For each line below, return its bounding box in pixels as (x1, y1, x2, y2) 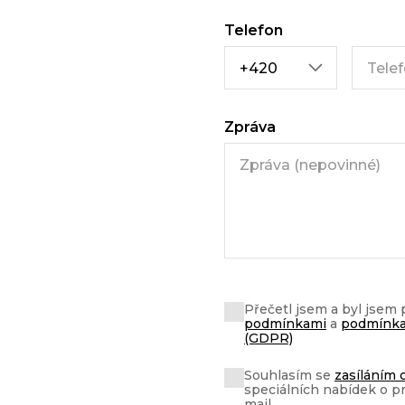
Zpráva (224, 118, 276, 136)
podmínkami (244, 316, 326, 332)
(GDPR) (244, 330, 293, 346)
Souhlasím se (244, 367, 334, 383)
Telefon (224, 22, 283, 39)
